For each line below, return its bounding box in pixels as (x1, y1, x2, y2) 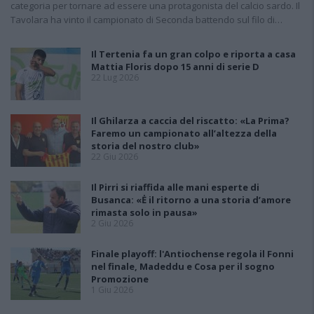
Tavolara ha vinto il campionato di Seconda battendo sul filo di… (11, 13, 282, 26)
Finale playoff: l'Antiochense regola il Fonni (91, 247, 294, 260)
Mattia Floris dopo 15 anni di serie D (91, 60, 259, 73)
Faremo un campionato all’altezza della (91, 127, 277, 139)
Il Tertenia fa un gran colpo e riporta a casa (91, 48, 296, 60)
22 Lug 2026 (91, 71, 139, 83)
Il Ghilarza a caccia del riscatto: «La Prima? (91, 114, 289, 127)
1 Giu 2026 (91, 284, 133, 296)
